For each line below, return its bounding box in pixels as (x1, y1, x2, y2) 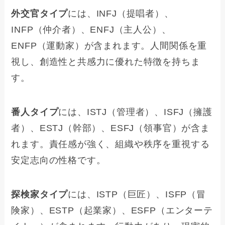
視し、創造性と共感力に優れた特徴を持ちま (11, 57, 200, 67)
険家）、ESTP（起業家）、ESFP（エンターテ (11, 205, 213, 215)
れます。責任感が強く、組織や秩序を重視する (11, 139, 210, 150)
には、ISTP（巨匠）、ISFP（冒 (68, 189, 206, 199)
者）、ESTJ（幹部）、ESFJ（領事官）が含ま (11, 123, 210, 134)
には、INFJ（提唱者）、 (68, 9, 174, 19)
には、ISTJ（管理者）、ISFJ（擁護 (58, 107, 212, 118)
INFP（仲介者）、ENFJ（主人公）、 (11, 25, 171, 35)
